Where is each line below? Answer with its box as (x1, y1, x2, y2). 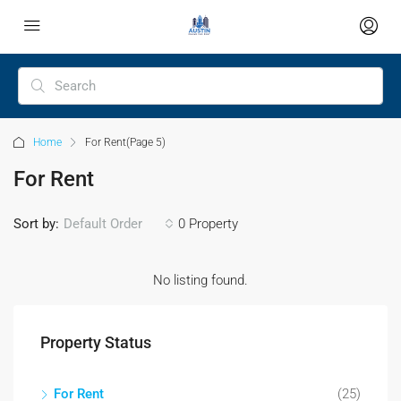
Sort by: (13, 216, 59, 232)
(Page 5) (126, 136, 166, 149)
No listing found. (153, 272, 248, 288)
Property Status (40, 333, 151, 352)
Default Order (64, 216, 142, 232)
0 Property (178, 216, 238, 232)
